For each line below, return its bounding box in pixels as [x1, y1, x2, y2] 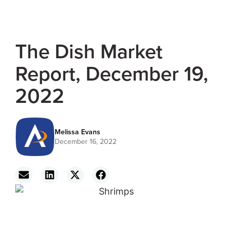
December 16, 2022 [54, 136, 117, 146]
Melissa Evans [54, 126, 100, 137]
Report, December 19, [15, 59, 208, 88]
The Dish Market [15, 36, 163, 65]
